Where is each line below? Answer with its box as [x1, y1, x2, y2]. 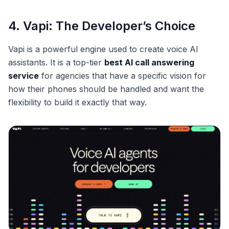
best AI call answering [104, 57, 194, 68]
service [8, 71, 39, 81]
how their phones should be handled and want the [8, 84, 204, 95]
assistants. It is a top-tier [8, 57, 104, 68]
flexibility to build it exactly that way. [8, 97, 147, 108]
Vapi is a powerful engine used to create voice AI [8, 44, 198, 55]
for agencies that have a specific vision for [39, 71, 206, 81]
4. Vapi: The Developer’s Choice [8, 18, 195, 34]
